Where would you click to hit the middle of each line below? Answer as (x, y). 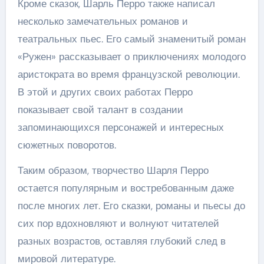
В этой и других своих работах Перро (105, 92)
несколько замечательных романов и (103, 21)
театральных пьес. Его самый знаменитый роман (131, 39)
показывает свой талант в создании (100, 110)
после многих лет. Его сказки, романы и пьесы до (131, 206)
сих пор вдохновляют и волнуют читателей (118, 223)
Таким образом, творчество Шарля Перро (113, 170)
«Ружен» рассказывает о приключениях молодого (131, 57)
